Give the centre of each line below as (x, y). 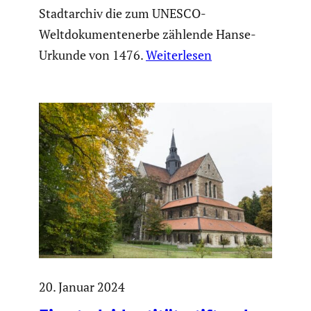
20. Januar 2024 (82, 287)
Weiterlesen (179, 55)
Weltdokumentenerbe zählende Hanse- (148, 34)
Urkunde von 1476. (92, 55)
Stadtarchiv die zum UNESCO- (123, 14)
